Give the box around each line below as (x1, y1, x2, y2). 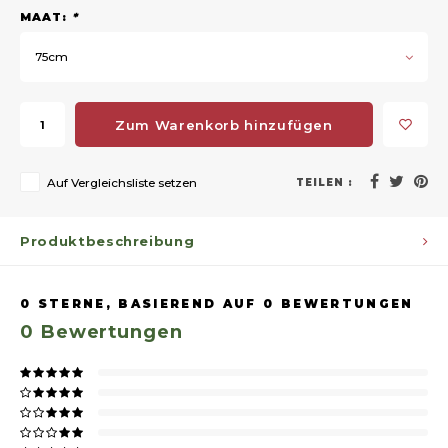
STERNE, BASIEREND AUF (31, 297, 264, 311)
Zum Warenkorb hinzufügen (115, 116, 333, 133)
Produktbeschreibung (20, 233, 195, 249)
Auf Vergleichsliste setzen (47, 176, 197, 190)
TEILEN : (296, 176, 353, 188)
